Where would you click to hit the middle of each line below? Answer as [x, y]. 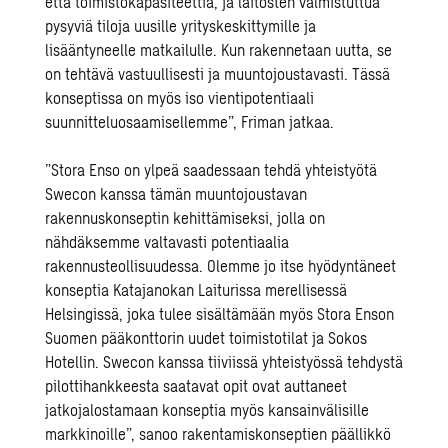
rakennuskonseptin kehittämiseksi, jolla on [185, 217]
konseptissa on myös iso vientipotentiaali [180, 97]
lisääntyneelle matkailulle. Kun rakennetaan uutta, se [219, 49]
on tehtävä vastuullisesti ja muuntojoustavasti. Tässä [218, 73]
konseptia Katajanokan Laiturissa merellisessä [196, 289]
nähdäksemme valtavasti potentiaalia [167, 241]
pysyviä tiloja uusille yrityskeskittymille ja [181, 25]
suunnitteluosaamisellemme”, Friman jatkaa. [190, 121]
